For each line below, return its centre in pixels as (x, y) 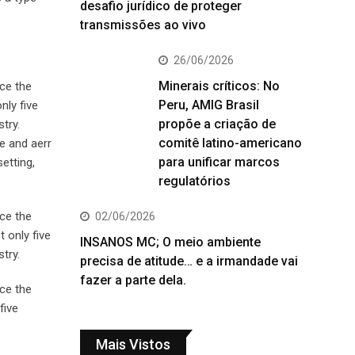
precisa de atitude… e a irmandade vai (189, 261)
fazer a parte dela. (133, 280)
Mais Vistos (133, 344)
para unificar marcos (219, 162)
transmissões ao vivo (143, 25)
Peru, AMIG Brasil (209, 105)
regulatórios (195, 181)
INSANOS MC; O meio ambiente (170, 242)
